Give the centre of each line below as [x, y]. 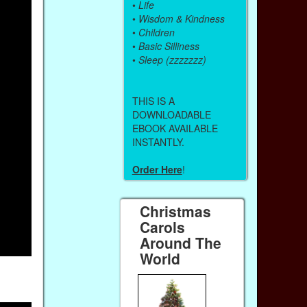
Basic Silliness [169, 46]
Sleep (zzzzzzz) [172, 59]
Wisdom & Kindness [181, 18]
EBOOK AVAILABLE [175, 128]
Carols [163, 226]
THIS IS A [153, 100]
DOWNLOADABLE [171, 114]
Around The [181, 242]
